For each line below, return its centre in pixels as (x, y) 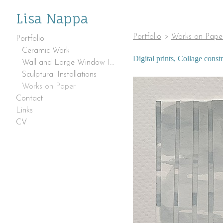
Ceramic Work (46, 51)
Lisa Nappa (52, 18)
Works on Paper (49, 87)
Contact (29, 99)
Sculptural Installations (59, 75)
